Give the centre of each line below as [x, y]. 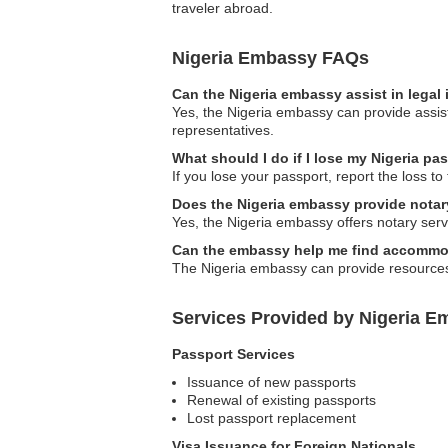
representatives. [223, 130]
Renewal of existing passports [281, 400]
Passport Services [233, 354]
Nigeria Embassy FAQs [270, 58]
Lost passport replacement [271, 418]
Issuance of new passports [271, 382]
